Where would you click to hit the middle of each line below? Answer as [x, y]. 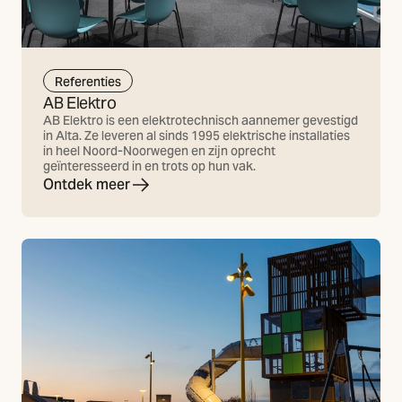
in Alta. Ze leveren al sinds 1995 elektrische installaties [197, 136]
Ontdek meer [87, 185]
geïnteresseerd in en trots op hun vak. [149, 166]
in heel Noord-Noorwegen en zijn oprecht [159, 151]
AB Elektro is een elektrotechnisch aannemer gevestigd [201, 121]
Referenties [88, 81]
